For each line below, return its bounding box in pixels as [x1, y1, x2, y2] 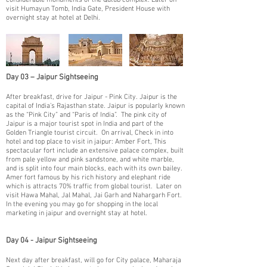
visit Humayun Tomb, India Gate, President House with [6, 5, 170, 13]
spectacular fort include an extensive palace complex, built [6, 147, 184, 155]
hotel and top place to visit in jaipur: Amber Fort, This [6, 138, 166, 146]
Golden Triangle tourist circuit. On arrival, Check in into [6, 129, 173, 137]
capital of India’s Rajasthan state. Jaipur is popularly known [6, 102, 185, 110]
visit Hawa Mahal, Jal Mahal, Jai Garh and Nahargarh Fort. [6, 191, 182, 200]
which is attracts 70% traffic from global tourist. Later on [6, 182, 181, 191]
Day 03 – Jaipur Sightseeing [6, 73, 98, 82]
